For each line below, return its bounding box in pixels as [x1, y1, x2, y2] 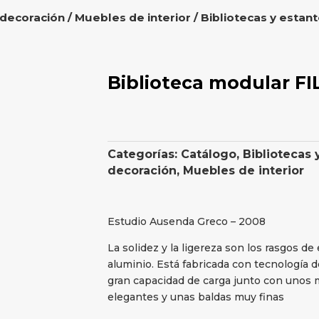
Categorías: [107, 147, 181, 162]
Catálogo [180, 147, 236, 162]
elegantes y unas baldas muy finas [107, 291, 284, 304]
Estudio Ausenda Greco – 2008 [107, 215, 266, 229]
